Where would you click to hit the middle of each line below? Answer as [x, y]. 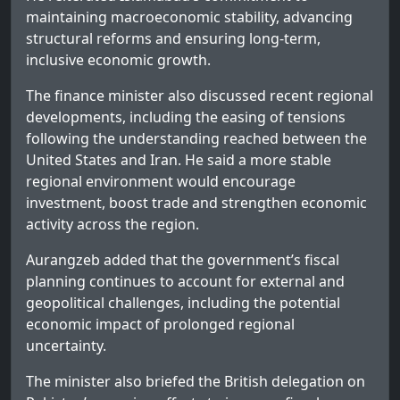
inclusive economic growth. [118, 60]
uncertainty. [66, 346]
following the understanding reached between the [196, 139]
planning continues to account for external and [185, 282]
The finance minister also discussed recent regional [200, 96]
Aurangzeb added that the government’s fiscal [183, 260]
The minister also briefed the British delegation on [196, 382]
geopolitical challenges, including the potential [183, 303]
